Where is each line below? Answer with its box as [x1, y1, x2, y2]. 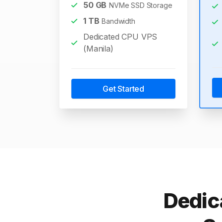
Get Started [102, 84, 145, 94]
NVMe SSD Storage [109, 1, 172, 9]
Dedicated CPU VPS [83, 32, 158, 42]
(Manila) [83, 44, 113, 54]
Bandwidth [102, 17, 135, 25]
